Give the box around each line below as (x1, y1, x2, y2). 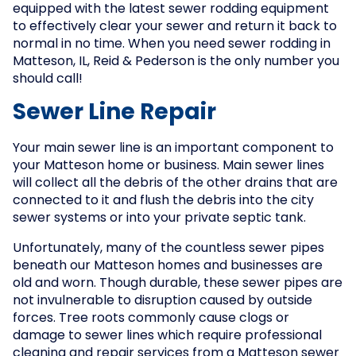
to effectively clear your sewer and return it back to (13, 21, 337, 33)
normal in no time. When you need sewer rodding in (13, 38, 331, 51)
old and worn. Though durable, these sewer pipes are (13, 277, 342, 290)
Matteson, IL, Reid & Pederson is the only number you (13, 56, 339, 68)
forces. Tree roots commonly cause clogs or (13, 312, 289, 325)
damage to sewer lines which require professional (13, 330, 322, 342)
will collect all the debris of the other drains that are (13, 177, 338, 190)
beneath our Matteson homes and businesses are (13, 260, 323, 273)
